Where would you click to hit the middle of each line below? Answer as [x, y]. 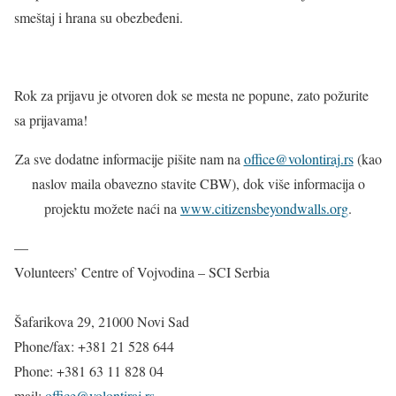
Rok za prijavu [54, 95]
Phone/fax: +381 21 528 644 [94, 346]
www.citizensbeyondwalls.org [264, 208]
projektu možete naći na [112, 208]
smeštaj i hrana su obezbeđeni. [99, 17]
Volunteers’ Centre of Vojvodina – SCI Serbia [142, 272]
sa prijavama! [51, 120]
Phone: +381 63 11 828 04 [89, 371]
